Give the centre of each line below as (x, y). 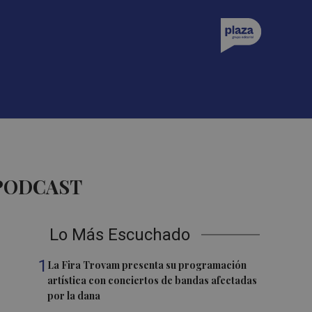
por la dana (74, 296)
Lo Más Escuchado (120, 235)
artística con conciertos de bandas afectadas (153, 280)
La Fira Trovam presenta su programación (147, 265)
